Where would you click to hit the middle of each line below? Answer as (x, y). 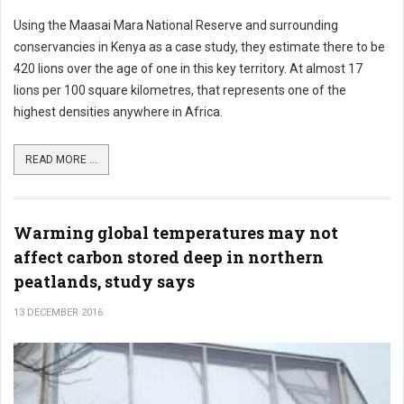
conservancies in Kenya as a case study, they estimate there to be (199, 47)
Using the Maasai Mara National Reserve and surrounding (176, 26)
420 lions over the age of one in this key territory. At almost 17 (188, 69)
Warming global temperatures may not (176, 233)
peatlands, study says (104, 282)
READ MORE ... (61, 160)
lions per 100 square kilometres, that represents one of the (180, 91)
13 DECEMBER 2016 (58, 313)
